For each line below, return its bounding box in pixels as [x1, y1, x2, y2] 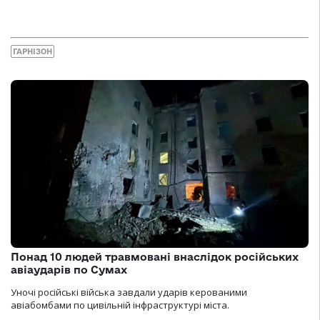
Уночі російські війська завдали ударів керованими [11, 285, 247, 299]
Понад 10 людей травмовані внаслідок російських [11, 250, 299, 263]
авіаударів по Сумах [11, 263, 127, 276]
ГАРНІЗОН [13, 47, 52, 56]
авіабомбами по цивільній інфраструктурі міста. [11, 298, 229, 311]
